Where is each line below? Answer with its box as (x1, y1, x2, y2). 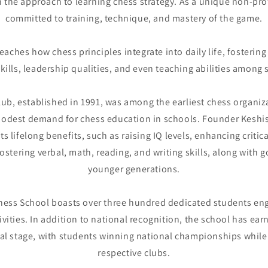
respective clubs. (98, 246, 170, 259)
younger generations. (88, 163, 180, 175)
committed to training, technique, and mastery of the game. (5, 12, 263, 25)
